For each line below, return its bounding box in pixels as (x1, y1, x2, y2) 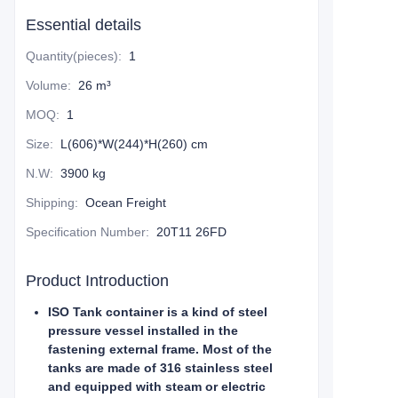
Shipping (26, 195, 75, 210)
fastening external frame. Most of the (48, 342, 272, 356)
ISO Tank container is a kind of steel (48, 305, 267, 319)
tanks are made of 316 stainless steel (48, 361, 273, 375)
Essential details (26, 16, 141, 34)
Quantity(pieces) (26, 49, 118, 63)
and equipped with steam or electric (48, 379, 266, 394)
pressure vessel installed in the (48, 323, 238, 338)
